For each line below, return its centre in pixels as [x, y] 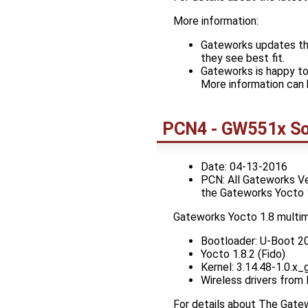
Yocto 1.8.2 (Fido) [243, 254]
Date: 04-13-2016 [244, 167]
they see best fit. [243, 58]
